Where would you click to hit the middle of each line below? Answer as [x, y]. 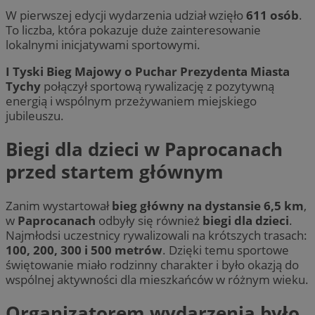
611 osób [272, 15]
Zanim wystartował [59, 205]
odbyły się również [149, 220]
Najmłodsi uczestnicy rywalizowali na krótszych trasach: [156, 235]
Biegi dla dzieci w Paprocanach [144, 149]
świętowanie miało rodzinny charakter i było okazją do [152, 264]
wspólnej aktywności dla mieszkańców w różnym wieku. [157, 279]
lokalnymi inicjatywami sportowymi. [103, 44]
